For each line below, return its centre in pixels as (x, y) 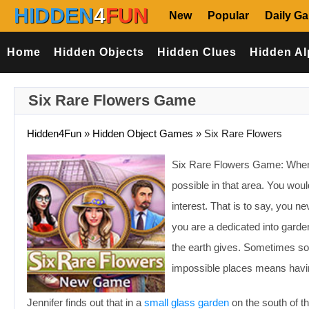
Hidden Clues (197, 52)
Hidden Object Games (143, 133)
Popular (228, 16)
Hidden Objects (99, 52)
